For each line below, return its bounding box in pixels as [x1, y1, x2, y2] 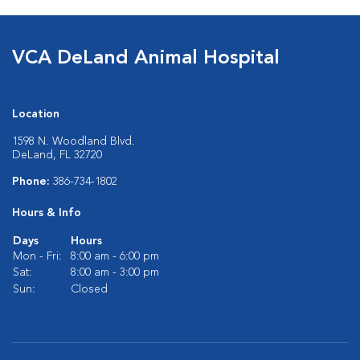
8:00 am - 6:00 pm [71, 251, 159, 262]
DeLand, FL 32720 [12, 149, 102, 161]
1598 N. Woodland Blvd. [12, 136, 135, 147]
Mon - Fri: [13, 251, 62, 262]
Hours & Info [12, 207, 81, 219]
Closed [71, 284, 108, 295]
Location [12, 108, 59, 120]
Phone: [12, 176, 53, 187]
